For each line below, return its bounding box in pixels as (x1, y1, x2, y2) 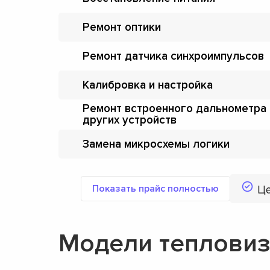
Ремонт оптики (83, 20, 161, 34)
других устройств (83, 113, 177, 127)
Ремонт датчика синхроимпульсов (83, 49, 264, 63)
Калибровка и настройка (83, 78, 213, 92)
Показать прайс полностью (92, 183, 219, 195)
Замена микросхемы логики (83, 137, 230, 151)
